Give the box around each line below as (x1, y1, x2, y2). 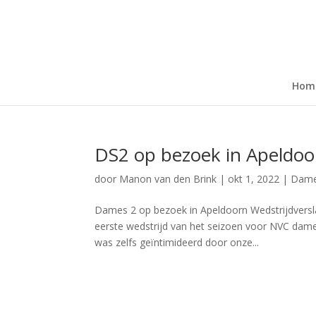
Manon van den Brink (119, 172, 217, 186)
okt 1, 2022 (228, 172, 280, 186)
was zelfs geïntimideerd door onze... (95, 236, 260, 249)
